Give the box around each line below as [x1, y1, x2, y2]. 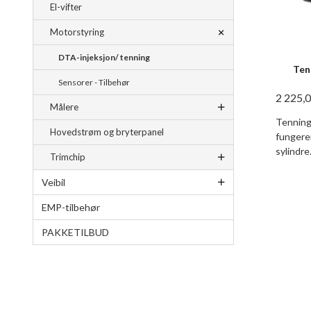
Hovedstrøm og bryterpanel [50, 126, 164, 138]
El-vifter [50, 1, 82, 13]
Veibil [42, 176, 65, 189]
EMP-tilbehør [42, 201, 100, 214]
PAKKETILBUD [42, 226, 109, 239]
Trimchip [50, 151, 85, 163]
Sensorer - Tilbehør [58, 77, 130, 88]
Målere [50, 101, 78, 113]
